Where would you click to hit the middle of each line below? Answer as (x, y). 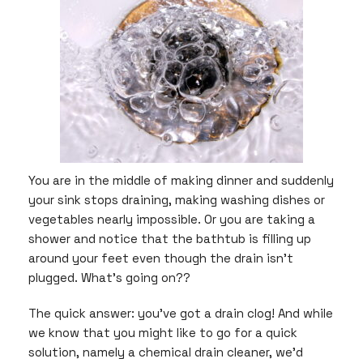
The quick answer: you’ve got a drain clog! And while (181, 313)
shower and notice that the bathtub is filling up (170, 239)
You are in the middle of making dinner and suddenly (181, 181)
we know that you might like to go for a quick (163, 332)
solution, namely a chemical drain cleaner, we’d (166, 352)
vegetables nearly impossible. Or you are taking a (172, 220)
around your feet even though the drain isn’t (161, 258)
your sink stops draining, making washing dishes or (177, 200)
